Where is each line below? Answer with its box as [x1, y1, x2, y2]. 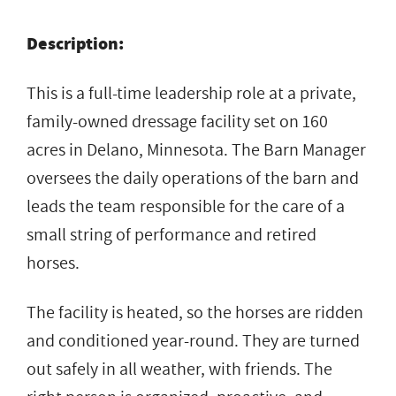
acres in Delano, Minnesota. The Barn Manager [27, 137, 366, 163]
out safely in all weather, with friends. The [27, 356, 332, 382]
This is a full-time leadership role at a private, [27, 80, 356, 106]
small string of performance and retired [27, 222, 316, 247]
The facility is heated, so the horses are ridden [27, 300, 363, 325]
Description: [27, 31, 127, 56]
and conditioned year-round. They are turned [27, 328, 360, 354]
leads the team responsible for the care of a [27, 194, 345, 219]
